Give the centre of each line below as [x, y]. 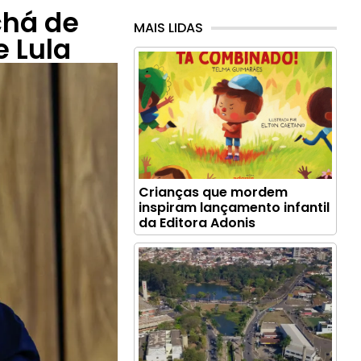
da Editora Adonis [197, 223]
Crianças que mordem [214, 193]
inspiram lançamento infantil [234, 208]
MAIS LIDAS [169, 28]
